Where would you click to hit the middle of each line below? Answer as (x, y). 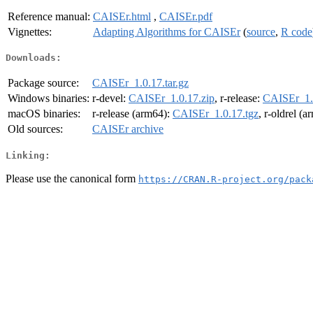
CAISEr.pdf (186, 16)
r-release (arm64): (132, 114)
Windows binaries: (49, 99)
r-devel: (110, 99)
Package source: (43, 83)
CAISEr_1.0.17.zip (172, 99)
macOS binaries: (44, 114)
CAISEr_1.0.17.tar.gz (140, 83)
